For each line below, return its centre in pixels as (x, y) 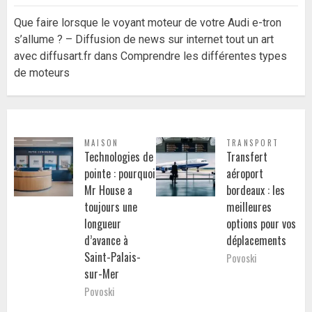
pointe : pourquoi (120, 174)
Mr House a (108, 190)
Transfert (247, 157)
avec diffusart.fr (53, 56)
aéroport (245, 174)
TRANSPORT (253, 143)
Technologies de (119, 157)
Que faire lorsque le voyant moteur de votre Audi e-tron (148, 23)
